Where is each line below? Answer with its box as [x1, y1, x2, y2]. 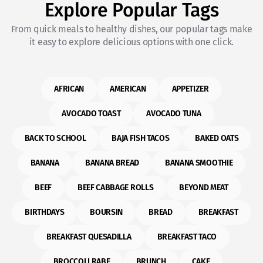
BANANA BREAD [85, 158, 140, 168]
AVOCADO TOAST [62, 109, 121, 119]
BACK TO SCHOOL [24, 133, 86, 143]
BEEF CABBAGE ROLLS [77, 183, 154, 193]
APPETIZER [171, 84, 209, 94]
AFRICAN [54, 84, 85, 94]
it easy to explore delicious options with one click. [29, 36, 234, 48]
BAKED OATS [195, 133, 239, 143]
